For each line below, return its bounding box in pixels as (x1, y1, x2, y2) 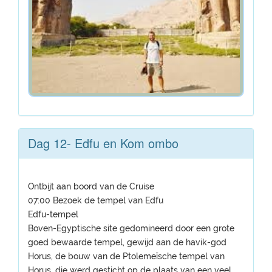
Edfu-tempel (28, 209, 78, 219)
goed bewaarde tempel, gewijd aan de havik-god (28, 237, 226, 247)
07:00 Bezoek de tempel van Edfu (28, 195, 163, 205)
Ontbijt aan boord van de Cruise (28, 182, 154, 191)
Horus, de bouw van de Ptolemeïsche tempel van (28, 251, 225, 261)
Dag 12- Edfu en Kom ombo (28, 134, 178, 152)
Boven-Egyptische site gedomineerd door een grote (28, 223, 234, 233)
